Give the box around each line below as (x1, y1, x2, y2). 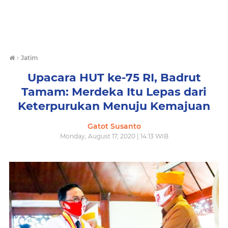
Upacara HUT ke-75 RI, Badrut (27, 71, 201, 84)
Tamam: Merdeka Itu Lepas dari (21, 85, 207, 99)
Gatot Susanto (87, 122, 141, 131)
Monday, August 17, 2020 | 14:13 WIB (60, 132, 168, 140)
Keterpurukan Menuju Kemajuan (18, 99, 210, 113)
